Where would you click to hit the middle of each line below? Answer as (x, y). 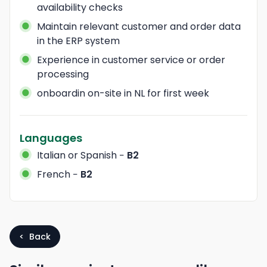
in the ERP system (78, 41)
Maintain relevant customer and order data (139, 26)
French (53, 174)
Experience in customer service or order (131, 60)
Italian (51, 155)
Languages (51, 138)
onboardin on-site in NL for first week (123, 93)
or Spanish (91, 155)
